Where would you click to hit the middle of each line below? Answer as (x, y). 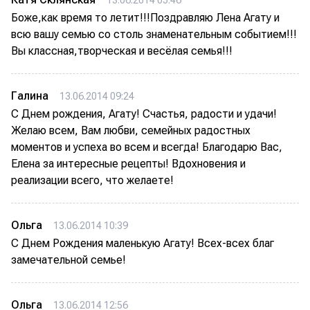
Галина (30, 96)
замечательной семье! (69, 260)
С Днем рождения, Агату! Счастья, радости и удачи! (144, 114)
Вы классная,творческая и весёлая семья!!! (122, 51)
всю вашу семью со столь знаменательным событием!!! (154, 34)
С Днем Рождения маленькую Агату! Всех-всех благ (143, 243)
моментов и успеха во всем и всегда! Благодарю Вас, (147, 147)
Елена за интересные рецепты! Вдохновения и (128, 164)
